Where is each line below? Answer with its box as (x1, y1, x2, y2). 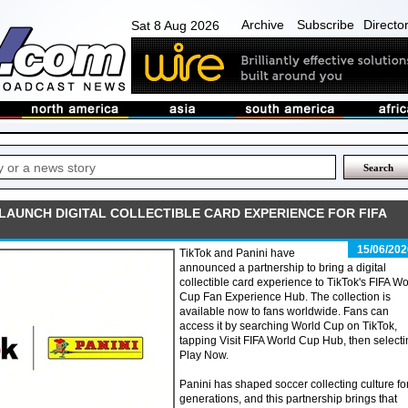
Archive (241, 17, 284, 32)
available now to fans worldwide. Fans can (179, 305, 389, 318)
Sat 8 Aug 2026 (131, 18, 219, 33)
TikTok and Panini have (179, 247, 295, 260)
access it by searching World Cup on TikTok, (179, 320, 397, 332)
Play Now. (179, 349, 229, 362)
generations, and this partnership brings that (179, 393, 397, 405)
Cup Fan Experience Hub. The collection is (179, 291, 391, 303)
